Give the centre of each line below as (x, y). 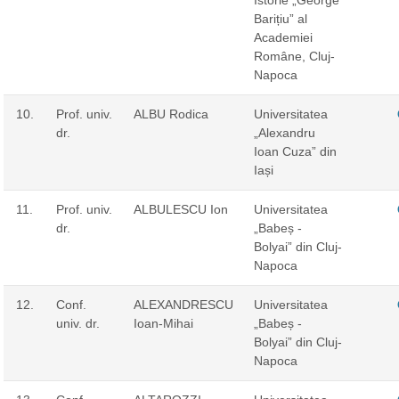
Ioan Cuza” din (295, 151)
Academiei (283, 37)
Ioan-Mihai (163, 323)
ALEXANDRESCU (183, 304)
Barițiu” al (280, 18)
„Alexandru (284, 132)
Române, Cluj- (294, 56)
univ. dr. (77, 323)
